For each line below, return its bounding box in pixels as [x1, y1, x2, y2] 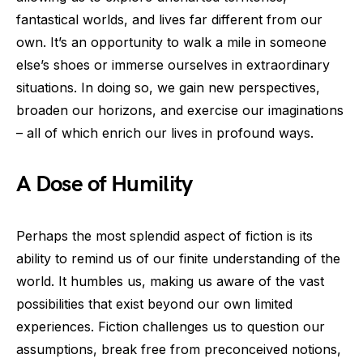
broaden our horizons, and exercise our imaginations [16, 102, 344, 118]
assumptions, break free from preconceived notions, [16, 341, 341, 357]
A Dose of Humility [16, 171, 193, 198]
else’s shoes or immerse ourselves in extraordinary [16, 57, 330, 73]
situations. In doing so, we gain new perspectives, [16, 79, 320, 96]
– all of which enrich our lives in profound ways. [16, 125, 314, 141]
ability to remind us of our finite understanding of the [16, 250, 340, 267]
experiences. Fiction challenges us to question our [16, 318, 325, 335]
